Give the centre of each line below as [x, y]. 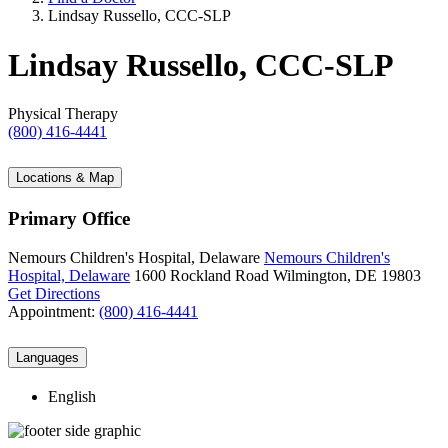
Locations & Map [65, 178]
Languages [47, 357]
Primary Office [69, 219]
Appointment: [53, 311]
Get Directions [54, 293]
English [72, 396]
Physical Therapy [63, 114]
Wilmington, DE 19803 [347, 275]
